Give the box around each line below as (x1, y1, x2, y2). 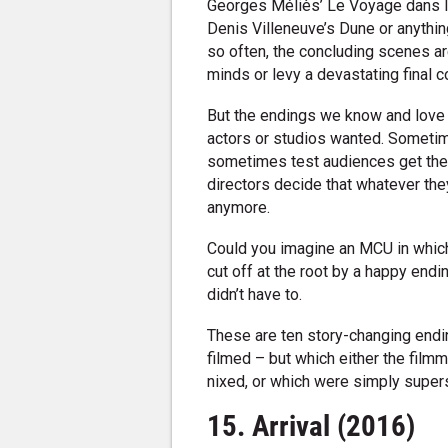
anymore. (207, 198, 271, 218)
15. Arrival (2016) (207, 409, 416, 444)
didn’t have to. (207, 285, 303, 305)
